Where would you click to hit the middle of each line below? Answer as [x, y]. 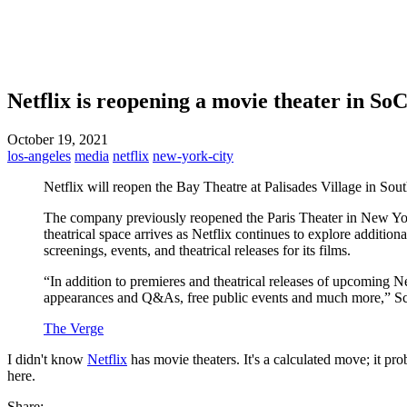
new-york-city [193, 155]
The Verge [74, 328]
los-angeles [39, 155]
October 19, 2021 [58, 139]
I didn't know [47, 359]
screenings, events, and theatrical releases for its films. [197, 250]
